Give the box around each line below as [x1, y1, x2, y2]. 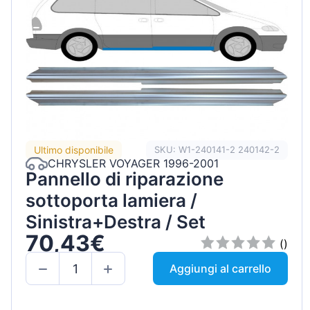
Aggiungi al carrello [170, 262, 272, 276]
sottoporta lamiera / [26, 189, 197, 211]
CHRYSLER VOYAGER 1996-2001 [48, 156, 219, 171]
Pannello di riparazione [26, 167, 224, 190]
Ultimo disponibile [34, 144, 113, 156]
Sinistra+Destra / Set [26, 210, 206, 232]
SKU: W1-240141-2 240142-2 [154, 144, 280, 156]
